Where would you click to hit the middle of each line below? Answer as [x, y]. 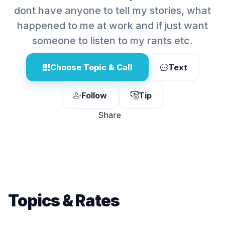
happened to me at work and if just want [113, 26]
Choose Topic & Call [91, 67]
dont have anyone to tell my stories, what [113, 11]
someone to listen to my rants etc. [113, 41]
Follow [94, 95]
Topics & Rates [64, 201]
